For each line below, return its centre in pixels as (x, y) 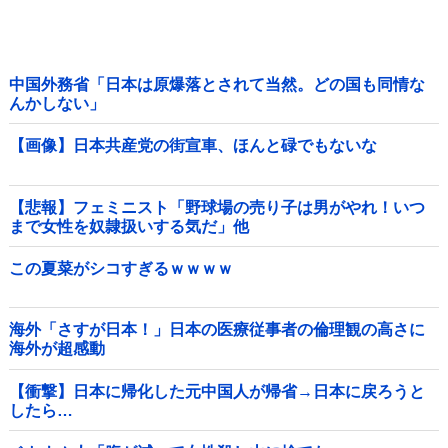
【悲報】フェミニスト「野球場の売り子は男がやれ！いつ (217, 207)
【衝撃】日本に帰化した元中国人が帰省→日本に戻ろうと (217, 391)
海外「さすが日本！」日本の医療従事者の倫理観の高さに (217, 330)
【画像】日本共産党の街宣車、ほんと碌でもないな (193, 146)
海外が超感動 (57, 349)
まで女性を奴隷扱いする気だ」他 (129, 226)
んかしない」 (57, 103)
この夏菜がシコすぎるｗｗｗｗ (121, 269)
